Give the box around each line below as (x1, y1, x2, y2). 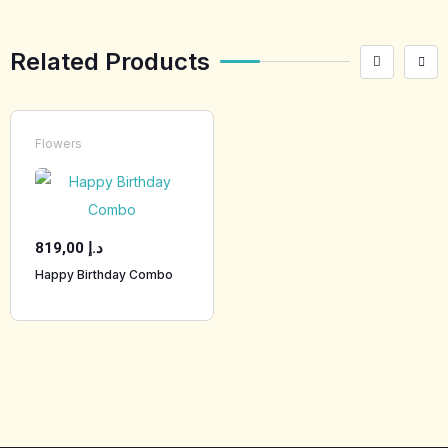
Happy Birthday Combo (35, 266, 173, 282)
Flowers (35, 135, 82, 151)
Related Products (10, 46, 210, 76)
